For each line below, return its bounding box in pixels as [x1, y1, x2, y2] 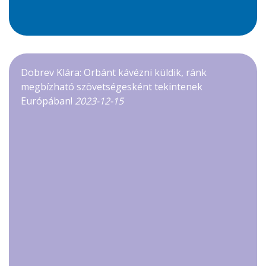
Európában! [21, 94, 75, 107]
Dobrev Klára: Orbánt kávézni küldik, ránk [21, 65, 207, 79]
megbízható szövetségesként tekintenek [21, 80, 202, 93]
